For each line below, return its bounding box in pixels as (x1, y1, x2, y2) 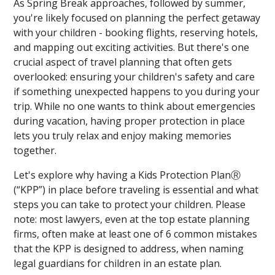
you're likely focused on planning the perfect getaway (14, 10, 261, 25)
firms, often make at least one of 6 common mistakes (14, 227, 258, 241)
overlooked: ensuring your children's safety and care (14, 69, 255, 83)
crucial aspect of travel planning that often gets (14, 55, 233, 69)
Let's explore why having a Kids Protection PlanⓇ (14, 168, 241, 182)
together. (14, 143, 57, 157)
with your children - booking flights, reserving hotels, (14, 25, 258, 39)
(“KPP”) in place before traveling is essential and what (14, 182, 259, 196)
